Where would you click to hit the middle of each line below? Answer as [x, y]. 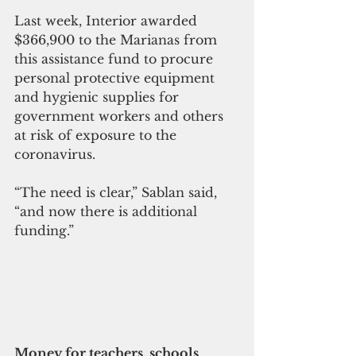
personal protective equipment [116, 77]
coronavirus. [55, 154]
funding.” [44, 230]
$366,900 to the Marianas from [118, 39]
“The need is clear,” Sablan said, [118, 192]
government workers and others [121, 116]
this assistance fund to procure [116, 58]
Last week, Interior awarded [108, 20]
